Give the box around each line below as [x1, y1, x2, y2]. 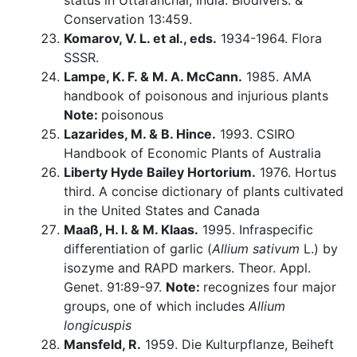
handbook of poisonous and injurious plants [64, 88, 328, 104]
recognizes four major [203, 279, 336, 296]
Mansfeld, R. [64, 336, 141, 353]
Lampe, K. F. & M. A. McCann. [64, 69, 242, 85]
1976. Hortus [256, 164, 336, 181]
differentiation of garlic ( [64, 241, 212, 257]
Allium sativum [212, 241, 300, 257]
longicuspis [64, 317, 131, 334]
